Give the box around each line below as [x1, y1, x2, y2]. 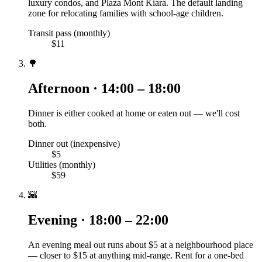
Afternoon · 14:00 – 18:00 [28, 81, 181, 96]
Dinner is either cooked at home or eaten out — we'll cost [28, 108, 240, 119]
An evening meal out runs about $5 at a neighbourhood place [28, 240, 253, 250]
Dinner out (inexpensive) [28, 139, 120, 149]
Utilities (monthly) [28, 160, 95, 170]
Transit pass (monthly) [28, 28, 110, 39]
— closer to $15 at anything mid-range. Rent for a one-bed [28, 250, 244, 261]
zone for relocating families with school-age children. [28, 8, 223, 19]
